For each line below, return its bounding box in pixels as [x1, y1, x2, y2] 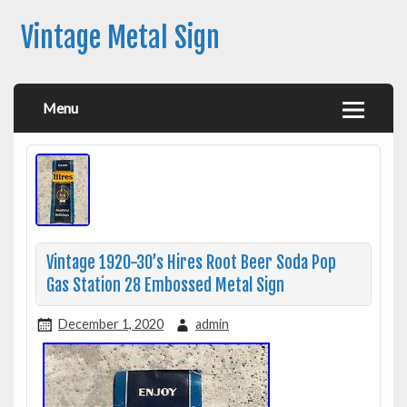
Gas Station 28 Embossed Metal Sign [45, 274, 284, 296]
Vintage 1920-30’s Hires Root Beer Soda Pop [45, 252, 336, 273]
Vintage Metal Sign [20, 20, 220, 56]
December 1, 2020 [57, 315, 164, 332]
